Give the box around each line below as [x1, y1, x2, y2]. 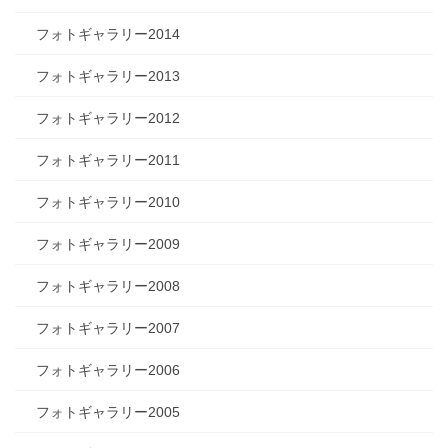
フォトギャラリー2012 [36, 110, 180, 127]
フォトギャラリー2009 [36, 236, 180, 253]
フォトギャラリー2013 [36, 68, 180, 85]
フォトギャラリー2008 [36, 278, 180, 295]
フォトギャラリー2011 [36, 152, 180, 169]
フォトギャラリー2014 [36, 26, 180, 43]
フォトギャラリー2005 [36, 404, 180, 421]
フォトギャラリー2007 [36, 320, 180, 337]
